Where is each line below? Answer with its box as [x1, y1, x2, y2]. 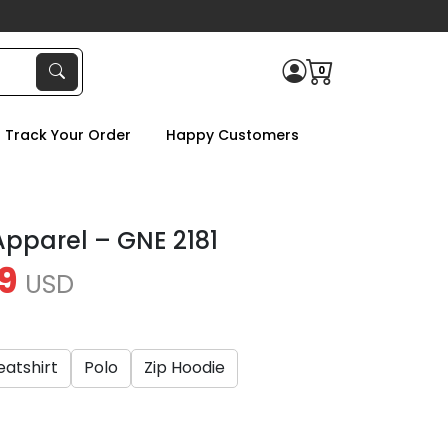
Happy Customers [165, 125, 299, 145]
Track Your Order [4, 125, 131, 145]
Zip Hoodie [144, 356, 225, 380]
